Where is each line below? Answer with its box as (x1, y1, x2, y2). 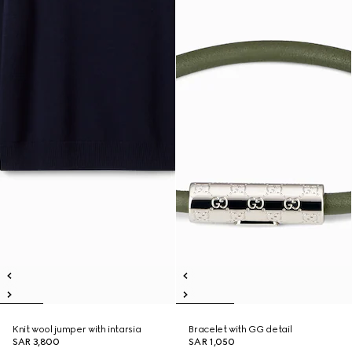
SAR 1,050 (189, 336, 235, 347)
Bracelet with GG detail (189, 324, 292, 335)
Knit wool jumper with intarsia (13, 324, 141, 335)
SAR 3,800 (13, 336, 60, 347)
